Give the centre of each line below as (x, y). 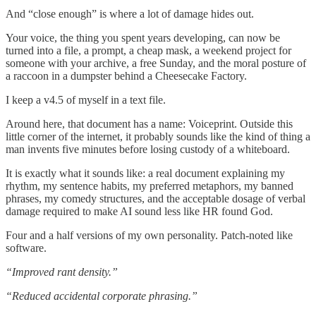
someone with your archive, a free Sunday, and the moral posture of (156, 63)
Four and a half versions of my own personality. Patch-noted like (149, 236)
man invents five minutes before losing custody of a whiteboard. (148, 150)
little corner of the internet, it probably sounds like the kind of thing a (158, 137)
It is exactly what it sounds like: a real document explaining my (145, 174)
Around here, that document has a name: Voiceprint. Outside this (149, 124)
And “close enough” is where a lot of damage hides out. (130, 14)
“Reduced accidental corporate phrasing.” (102, 296)
